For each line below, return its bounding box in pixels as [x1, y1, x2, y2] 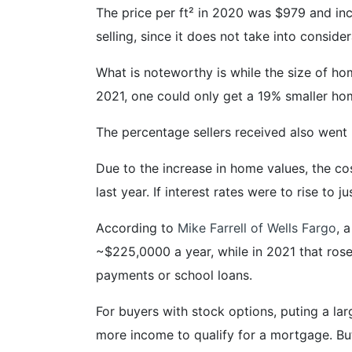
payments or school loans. [96, 266, 252, 283]
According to [96, 219, 178, 236]
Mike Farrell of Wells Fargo [178, 219, 336, 236]
